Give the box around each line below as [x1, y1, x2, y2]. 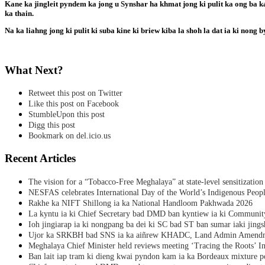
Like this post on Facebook [28, 99, 119, 109]
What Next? [5, 63, 63, 76]
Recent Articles [5, 152, 76, 165]
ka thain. [5, 8, 34, 18]
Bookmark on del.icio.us [28, 131, 111, 141]
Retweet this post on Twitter [28, 89, 122, 98]
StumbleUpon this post [28, 110, 105, 119]
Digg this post [28, 121, 75, 130]
